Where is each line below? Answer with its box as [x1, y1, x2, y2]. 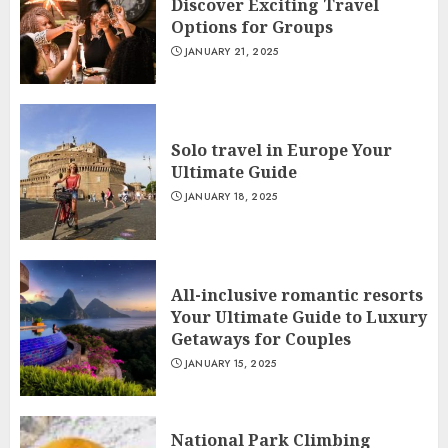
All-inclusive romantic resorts [171, 284, 423, 306]
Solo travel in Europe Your [171, 139, 392, 161]
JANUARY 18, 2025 [184, 189, 278, 204]
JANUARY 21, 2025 [184, 44, 279, 59]
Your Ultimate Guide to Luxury [171, 306, 427, 328]
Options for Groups [171, 16, 333, 38]
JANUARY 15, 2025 [184, 356, 277, 371]
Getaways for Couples [171, 328, 351, 350]
